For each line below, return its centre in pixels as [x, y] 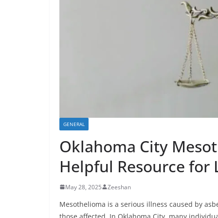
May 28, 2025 [83, 187]
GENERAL [74, 124]
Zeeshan [119, 187]
